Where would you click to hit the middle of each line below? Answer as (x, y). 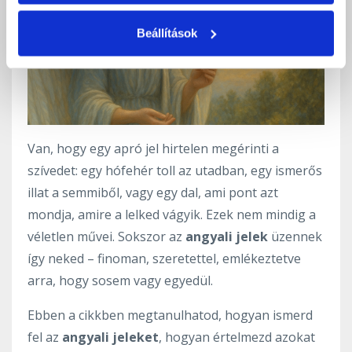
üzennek (295, 236)
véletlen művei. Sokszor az (106, 236)
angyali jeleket (110, 337)
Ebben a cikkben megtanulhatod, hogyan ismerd (170, 315)
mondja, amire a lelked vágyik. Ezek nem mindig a (172, 214)
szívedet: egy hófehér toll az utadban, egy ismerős (175, 170)
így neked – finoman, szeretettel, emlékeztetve (164, 258)
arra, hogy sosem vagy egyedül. (122, 280)
